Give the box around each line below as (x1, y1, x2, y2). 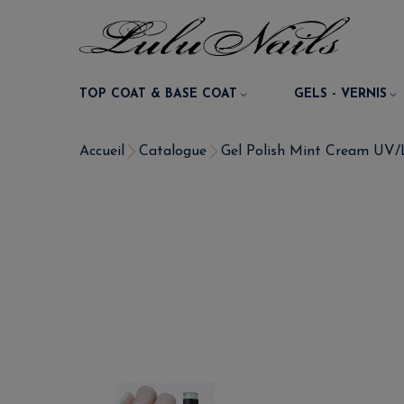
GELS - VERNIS (294, 87, 388, 101)
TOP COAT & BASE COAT (79, 87, 237, 101)
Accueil (79, 144, 124, 159)
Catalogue (139, 144, 207, 159)
